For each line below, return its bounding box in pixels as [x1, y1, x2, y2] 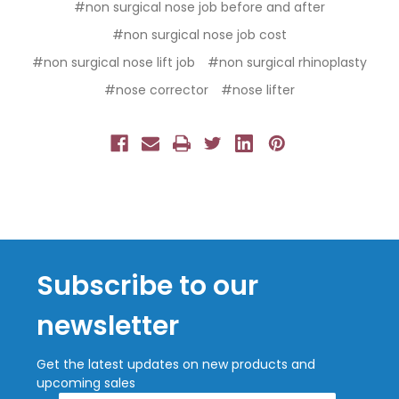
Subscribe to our [37, 267, 258, 305]
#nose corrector [104, 81, 208, 100]
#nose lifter [221, 81, 295, 100]
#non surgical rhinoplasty [208, 53, 367, 72]
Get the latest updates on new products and [37, 355, 315, 374]
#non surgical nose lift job [32, 53, 195, 72]
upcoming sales [37, 374, 135, 393]
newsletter [37, 307, 179, 346]
